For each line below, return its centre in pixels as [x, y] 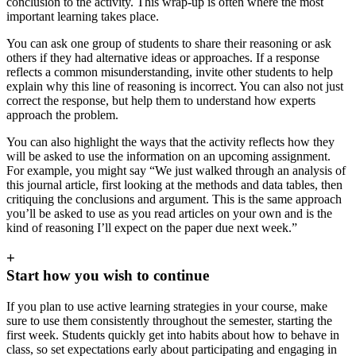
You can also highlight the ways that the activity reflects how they [170, 141]
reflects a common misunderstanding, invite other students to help [170, 72]
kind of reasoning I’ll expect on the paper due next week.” [152, 227]
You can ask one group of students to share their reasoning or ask [169, 43]
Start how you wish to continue [108, 276]
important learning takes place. [83, 16]
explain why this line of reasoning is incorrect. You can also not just [175, 86]
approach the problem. [62, 114]
